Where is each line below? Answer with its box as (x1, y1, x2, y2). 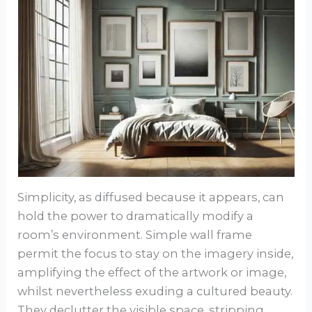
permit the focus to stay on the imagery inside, (17, 247, 294, 261)
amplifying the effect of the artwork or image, (17, 265, 287, 280)
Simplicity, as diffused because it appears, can (17, 190, 285, 205)
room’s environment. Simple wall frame (17, 228, 253, 242)
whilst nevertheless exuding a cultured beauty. (17, 284, 293, 299)
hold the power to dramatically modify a (17, 209, 254, 224)
